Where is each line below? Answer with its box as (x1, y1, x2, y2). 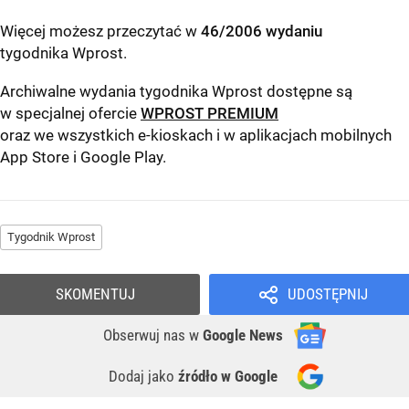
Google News (203, 326, 283, 345)
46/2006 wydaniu (201, 22, 322, 41)
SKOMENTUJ (56, 285, 135, 304)
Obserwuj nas (103, 326, 189, 345)
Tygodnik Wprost (7, 230, 95, 245)
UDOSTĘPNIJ (287, 285, 368, 304)
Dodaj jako (109, 367, 178, 386)
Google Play (80, 148, 163, 167)
